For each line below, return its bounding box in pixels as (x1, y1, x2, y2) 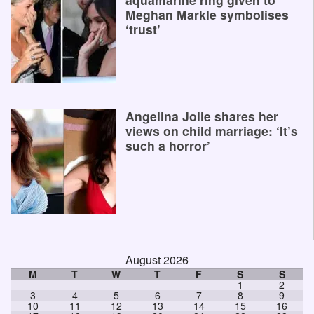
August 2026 (125, 252, 189, 268)
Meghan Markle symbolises (125, 6, 289, 24)
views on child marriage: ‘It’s (125, 122, 298, 140)
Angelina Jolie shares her (125, 107, 278, 125)
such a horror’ (125, 137, 210, 155)
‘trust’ (125, 20, 161, 39)
